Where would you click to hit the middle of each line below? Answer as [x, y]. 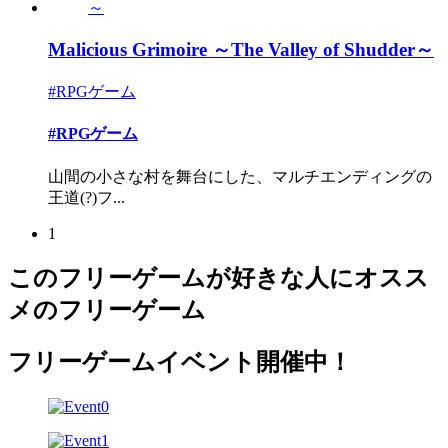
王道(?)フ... [86, 197]
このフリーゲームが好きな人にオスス [218, 278]
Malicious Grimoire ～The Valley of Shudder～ [241, 50]
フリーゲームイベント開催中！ [180, 362]
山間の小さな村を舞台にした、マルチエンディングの [240, 176]
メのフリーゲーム [107, 310]
